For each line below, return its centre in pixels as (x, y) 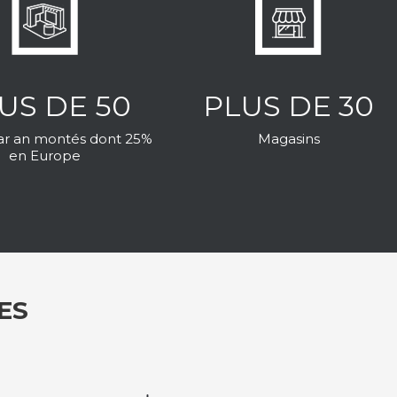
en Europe (45, 155)
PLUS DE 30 (289, 105)
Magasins (288, 138)
